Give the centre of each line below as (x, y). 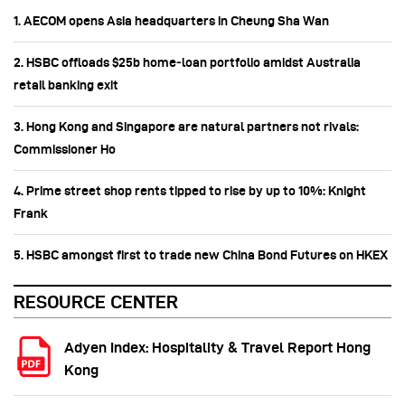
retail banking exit (66, 85)
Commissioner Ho (65, 149)
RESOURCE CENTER (96, 301)
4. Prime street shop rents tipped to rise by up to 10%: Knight (190, 190)
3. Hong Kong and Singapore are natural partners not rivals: (186, 126)
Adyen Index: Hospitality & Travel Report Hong (217, 347)
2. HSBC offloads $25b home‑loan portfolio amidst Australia (187, 62)
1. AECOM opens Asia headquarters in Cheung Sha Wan (171, 20)
